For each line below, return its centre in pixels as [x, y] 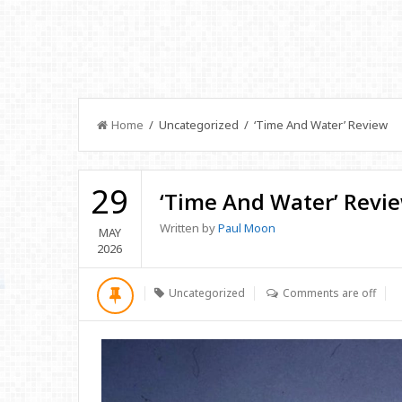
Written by [188, 228]
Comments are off [329, 293]
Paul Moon [246, 228]
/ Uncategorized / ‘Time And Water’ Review [266, 125]
